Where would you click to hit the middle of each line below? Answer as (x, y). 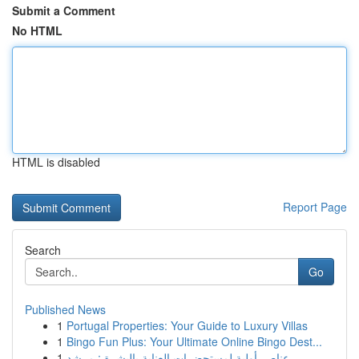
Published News (65, 309)
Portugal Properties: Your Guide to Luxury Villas (187, 325)
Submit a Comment (64, 10)
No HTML (37, 30)
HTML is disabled (56, 162)
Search (43, 250)
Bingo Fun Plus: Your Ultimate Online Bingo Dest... (194, 341)
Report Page (315, 207)
